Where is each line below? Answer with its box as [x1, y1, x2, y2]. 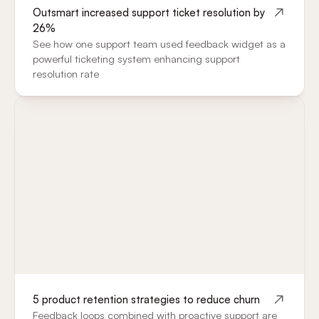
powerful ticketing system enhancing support [33, 52, 241, 66]
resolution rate [33, 67, 100, 81]
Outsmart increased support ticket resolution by [33, 6, 266, 20]
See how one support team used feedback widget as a [33, 37, 286, 51]
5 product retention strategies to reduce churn [33, 293, 261, 307]
